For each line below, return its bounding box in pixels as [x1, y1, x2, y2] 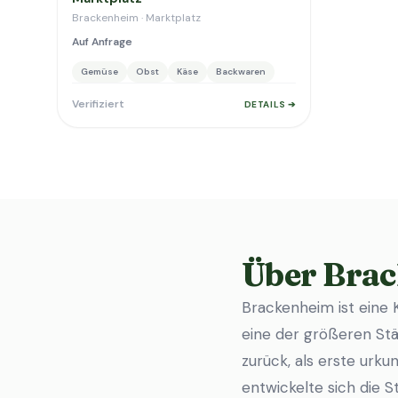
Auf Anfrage [72, 35, 132, 49]
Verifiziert [72, 97, 124, 111]
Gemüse [81, 66, 118, 77]
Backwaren [216, 66, 266, 77]
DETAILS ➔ [243, 98, 296, 110]
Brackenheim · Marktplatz [72, 11, 201, 25]
